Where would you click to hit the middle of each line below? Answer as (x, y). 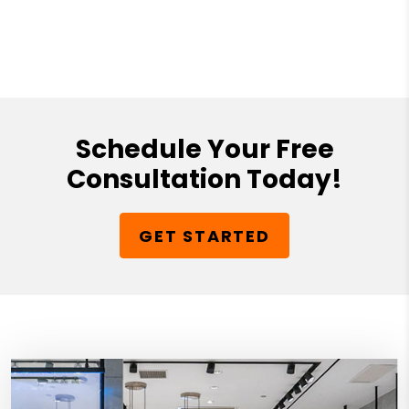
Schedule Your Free (204, 150)
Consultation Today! (204, 180)
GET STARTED (204, 236)
